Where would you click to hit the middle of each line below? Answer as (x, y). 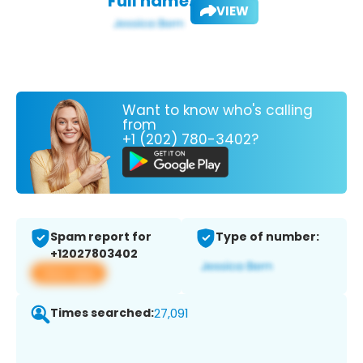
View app (68, 273)
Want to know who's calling (218, 110)
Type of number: (267, 237)
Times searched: (102, 313)
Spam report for (101, 237)
